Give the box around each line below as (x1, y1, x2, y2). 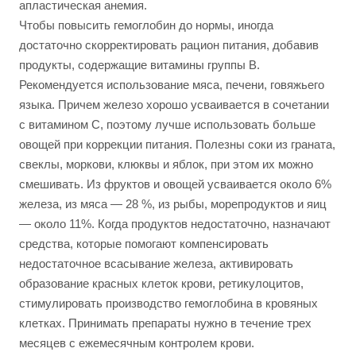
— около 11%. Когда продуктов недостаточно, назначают (19, 217, 331, 230)
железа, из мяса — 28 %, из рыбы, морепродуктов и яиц (19, 197, 327, 211)
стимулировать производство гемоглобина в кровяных (19, 296, 318, 310)
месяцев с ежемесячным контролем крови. (19, 336, 254, 350)
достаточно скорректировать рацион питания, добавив (19, 38, 319, 52)
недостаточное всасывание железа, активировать (19, 257, 293, 270)
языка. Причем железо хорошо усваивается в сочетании (19, 98, 329, 111)
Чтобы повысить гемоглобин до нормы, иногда (19, 18, 273, 32)
